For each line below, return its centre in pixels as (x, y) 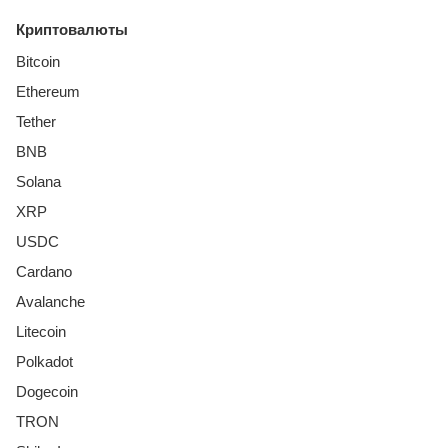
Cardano (44, 271)
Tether (36, 121)
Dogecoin (47, 391)
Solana (38, 181)
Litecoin (41, 331)
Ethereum (48, 91)
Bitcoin (38, 61)
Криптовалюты (72, 29)
